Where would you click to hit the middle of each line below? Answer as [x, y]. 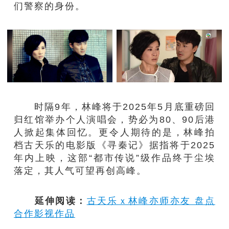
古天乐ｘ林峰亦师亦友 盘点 [151, 201]
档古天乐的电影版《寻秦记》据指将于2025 [114, 145]
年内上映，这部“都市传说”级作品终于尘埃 [114, 157]
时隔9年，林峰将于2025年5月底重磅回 [114, 106]
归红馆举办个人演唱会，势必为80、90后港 [114, 119]
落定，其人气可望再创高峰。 [81, 170]
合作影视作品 [45, 214]
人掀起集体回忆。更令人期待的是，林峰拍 [114, 132]
